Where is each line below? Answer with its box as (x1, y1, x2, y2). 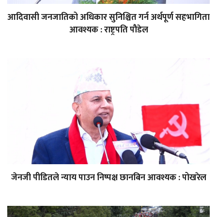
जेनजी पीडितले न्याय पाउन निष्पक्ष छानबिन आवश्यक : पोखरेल (11, 170, 206, 186)
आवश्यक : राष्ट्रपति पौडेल (69, 22, 148, 37)
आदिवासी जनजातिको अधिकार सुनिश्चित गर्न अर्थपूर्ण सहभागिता (7, 10, 210, 25)
